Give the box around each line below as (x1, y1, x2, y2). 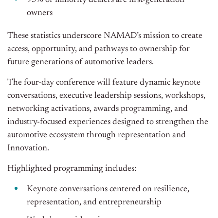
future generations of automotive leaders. (7, 58, 154, 67)
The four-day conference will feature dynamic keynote (7, 78, 200, 88)
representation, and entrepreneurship (27, 198, 162, 207)
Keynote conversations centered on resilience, (27, 185, 189, 194)
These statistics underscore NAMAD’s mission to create (7, 32, 202, 41)
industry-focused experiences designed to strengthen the (7, 118, 208, 127)
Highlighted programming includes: (7, 164, 136, 174)
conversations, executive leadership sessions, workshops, (7, 91, 205, 101)
